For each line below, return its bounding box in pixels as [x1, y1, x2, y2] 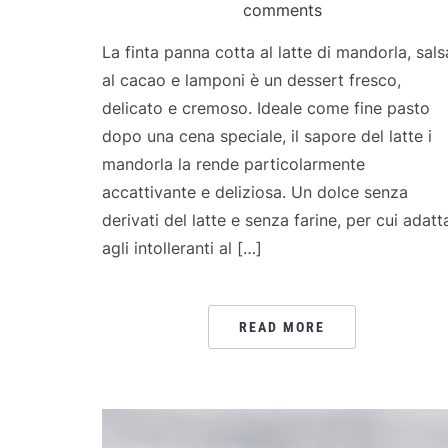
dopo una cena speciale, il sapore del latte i [102, 125, 432, 146]
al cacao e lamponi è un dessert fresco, [102, 69, 401, 90]
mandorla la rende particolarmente [102, 153, 365, 174]
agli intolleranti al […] [102, 237, 262, 258]
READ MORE [239, 318, 325, 335]
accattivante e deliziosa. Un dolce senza [102, 181, 408, 202]
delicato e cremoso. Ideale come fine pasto [102, 97, 430, 118]
